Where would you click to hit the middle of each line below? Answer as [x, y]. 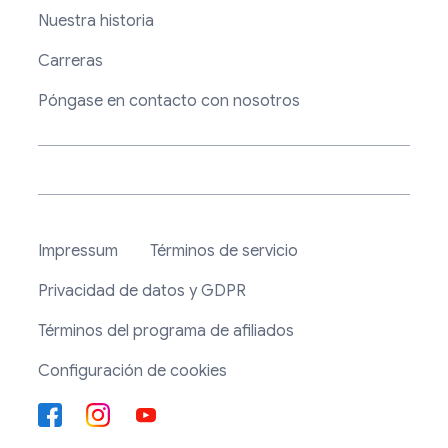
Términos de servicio [224, 251]
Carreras [70, 61]
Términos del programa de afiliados [166, 331]
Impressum [78, 251]
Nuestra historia [96, 21]
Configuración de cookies [132, 371]
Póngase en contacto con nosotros [169, 101]
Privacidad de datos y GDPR [142, 291]
